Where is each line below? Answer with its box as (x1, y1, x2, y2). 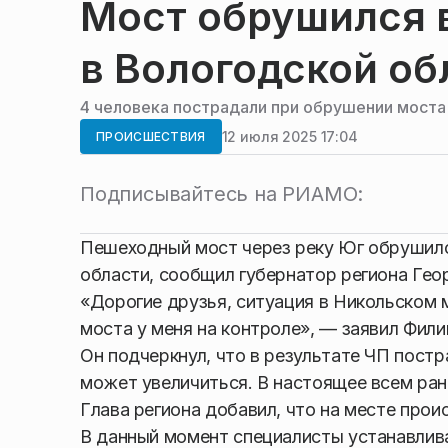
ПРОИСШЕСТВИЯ (96, 129, 206, 144)
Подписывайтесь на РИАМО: (80, 182, 364, 206)
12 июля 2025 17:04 (221, 127, 358, 145)
